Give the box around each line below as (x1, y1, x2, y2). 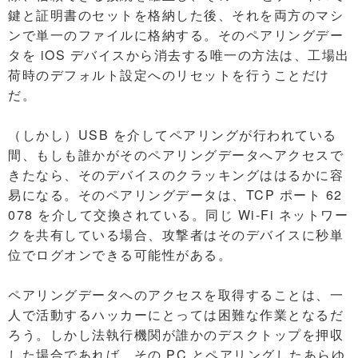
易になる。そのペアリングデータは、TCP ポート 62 (8, 185, 343, 204)
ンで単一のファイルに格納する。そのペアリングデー (8, 26, 344, 44)
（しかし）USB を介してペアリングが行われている (8, 125, 337, 144)
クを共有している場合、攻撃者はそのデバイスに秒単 (8, 225, 344, 244)
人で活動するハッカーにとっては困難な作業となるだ (8, 305, 344, 324)
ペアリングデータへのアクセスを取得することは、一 (8, 285, 344, 304)
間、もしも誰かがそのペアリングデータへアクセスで (8, 145, 344, 164)
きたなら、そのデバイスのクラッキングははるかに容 (8, 165, 344, 184)
